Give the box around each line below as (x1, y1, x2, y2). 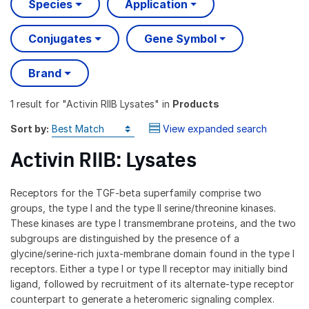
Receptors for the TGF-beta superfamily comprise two (10, 186, 261, 199)
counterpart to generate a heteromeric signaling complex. (10, 292, 275, 305)
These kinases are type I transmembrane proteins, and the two (10, 217, 296, 229)
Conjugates (28, 32, 92, 46)
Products (172, 97, 219, 110)
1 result (10, 97, 42, 110)
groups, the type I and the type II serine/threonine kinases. (10, 201, 276, 214)
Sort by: (10, 122, 49, 134)
